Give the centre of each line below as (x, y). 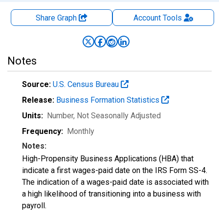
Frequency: (43, 131)
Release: (38, 100)
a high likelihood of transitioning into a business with (111, 194)
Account (147, 18)
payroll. (34, 206)
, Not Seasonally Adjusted (117, 116)
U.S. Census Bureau (87, 84)
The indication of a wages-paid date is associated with (115, 182)
